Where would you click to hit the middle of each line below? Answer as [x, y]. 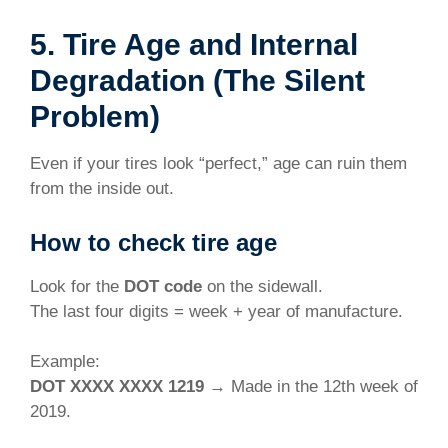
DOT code [163, 286]
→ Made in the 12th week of [311, 387]
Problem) [95, 117]
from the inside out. [102, 189]
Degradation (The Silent [197, 81]
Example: [65, 362]
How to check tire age [153, 242]
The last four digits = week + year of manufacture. [216, 311]
